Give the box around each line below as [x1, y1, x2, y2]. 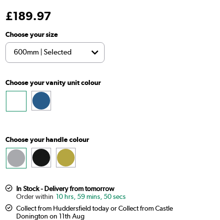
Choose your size [5, 30, 58, 38]
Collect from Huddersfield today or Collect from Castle [16, 204, 173, 213]
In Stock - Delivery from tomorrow [16, 185, 114, 193]
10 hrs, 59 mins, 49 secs [55, 192, 126, 201]
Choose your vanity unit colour [5, 79, 101, 87]
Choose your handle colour [5, 136, 89, 144]
